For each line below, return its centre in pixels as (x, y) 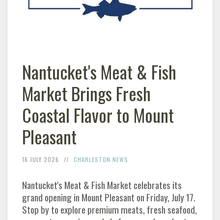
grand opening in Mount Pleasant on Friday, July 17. (109, 197)
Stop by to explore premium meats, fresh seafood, (110, 210)
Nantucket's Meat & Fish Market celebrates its (102, 185)
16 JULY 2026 (41, 160)
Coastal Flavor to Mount (98, 115)
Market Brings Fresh (86, 93)
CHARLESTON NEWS (101, 160)
